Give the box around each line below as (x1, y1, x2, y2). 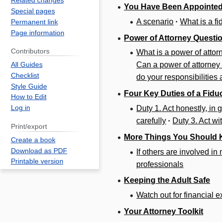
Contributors (10, 48, 50, 55)
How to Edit (10, 93, 47, 101)
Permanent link (10, 18, 58, 26)
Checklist (10, 71, 39, 79)
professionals (136, 160, 184, 168)
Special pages (10, 7, 55, 15)
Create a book (10, 136, 55, 144)
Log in (10, 104, 30, 112)
